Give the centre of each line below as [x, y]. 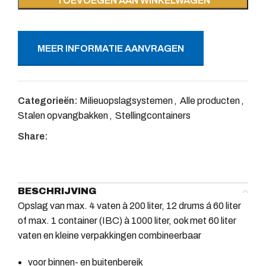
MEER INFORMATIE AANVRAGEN [111, 48]
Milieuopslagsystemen [126, 100]
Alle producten [210, 100]
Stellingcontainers [153, 115]
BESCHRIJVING [57, 191]
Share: [33, 136]
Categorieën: [48, 100]
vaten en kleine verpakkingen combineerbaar [110, 235]
